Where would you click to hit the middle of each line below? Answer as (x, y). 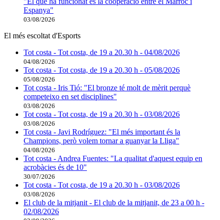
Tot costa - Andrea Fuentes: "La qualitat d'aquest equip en (113, 159)
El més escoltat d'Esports (42, 36)
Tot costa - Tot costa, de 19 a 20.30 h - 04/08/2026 (102, 53)
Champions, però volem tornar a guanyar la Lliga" (101, 141)
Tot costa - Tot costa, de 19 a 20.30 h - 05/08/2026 (102, 70)
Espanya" (39, 10)
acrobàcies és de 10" (55, 167)
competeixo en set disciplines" (70, 97)
